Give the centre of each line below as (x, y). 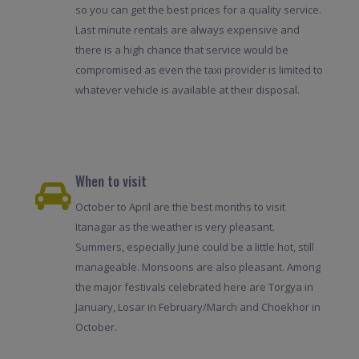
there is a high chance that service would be (182, 49)
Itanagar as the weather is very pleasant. (175, 226)
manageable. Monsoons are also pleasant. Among (198, 266)
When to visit (111, 180)
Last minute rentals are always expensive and (187, 29)
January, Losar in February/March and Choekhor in (198, 307)
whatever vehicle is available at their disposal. (187, 89)
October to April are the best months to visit (180, 206)
